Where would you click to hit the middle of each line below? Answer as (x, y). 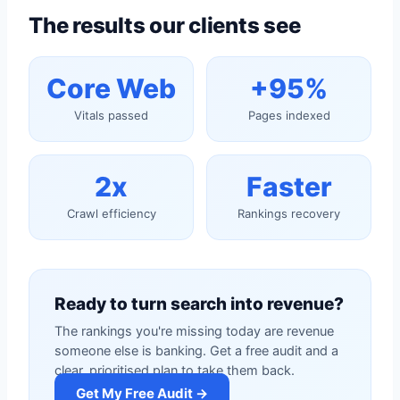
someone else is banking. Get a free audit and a (196, 351)
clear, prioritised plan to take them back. (175, 371)
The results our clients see (165, 25)
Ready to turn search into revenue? (199, 304)
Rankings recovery (289, 213)
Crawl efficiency (111, 213)
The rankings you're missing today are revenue (194, 331)
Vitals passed (111, 115)
